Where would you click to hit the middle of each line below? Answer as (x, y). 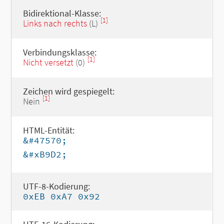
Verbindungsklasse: (59, 52)
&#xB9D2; (45, 154)
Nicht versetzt (48, 62)
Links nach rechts (55, 23)
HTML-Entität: (48, 130)
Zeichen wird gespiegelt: (68, 91)
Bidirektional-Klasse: (62, 13)
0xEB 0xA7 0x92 (61, 196)
